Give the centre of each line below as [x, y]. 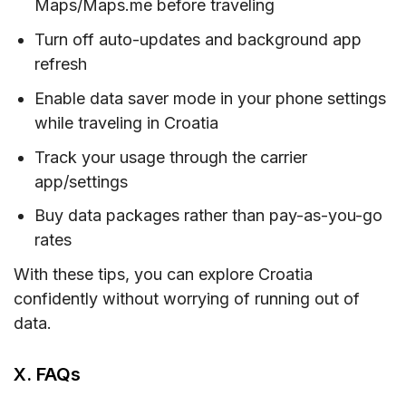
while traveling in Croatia [127, 122]
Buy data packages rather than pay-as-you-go [209, 216]
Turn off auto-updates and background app [198, 39]
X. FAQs [47, 375]
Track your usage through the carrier [171, 157]
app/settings [82, 181]
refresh [61, 63]
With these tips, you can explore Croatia [163, 275]
